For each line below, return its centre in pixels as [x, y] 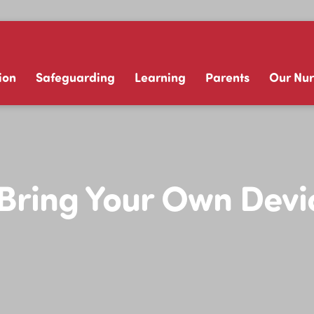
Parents [227, 77]
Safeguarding [75, 77]
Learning [160, 77]
